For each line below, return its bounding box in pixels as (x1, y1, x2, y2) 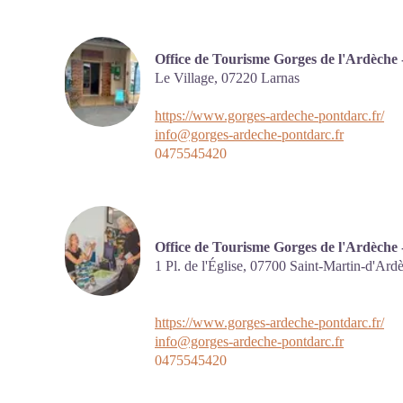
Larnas (261, 69, 300, 85)
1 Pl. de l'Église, (155, 257, 250, 273)
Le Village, (155, 69, 221, 85)
